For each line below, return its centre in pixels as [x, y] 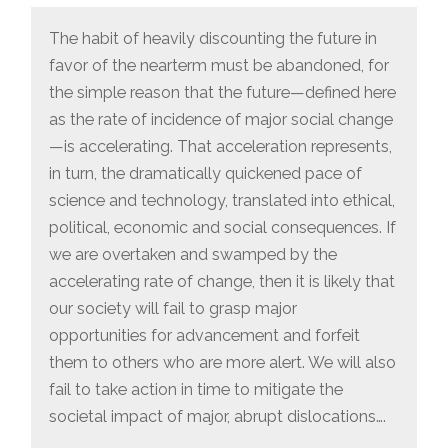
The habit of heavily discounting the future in [213, 39]
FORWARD [298, 38]
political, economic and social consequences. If [223, 228]
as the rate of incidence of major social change [221, 120]
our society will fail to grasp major [173, 309]
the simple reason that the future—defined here [223, 93]
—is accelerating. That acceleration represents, [221, 147]
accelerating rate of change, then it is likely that [222, 282]
